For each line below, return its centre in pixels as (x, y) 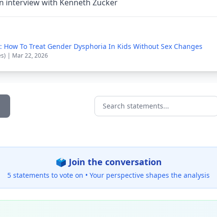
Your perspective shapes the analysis (150, 175)
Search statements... (131, 111)
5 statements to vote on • (48, 175)
